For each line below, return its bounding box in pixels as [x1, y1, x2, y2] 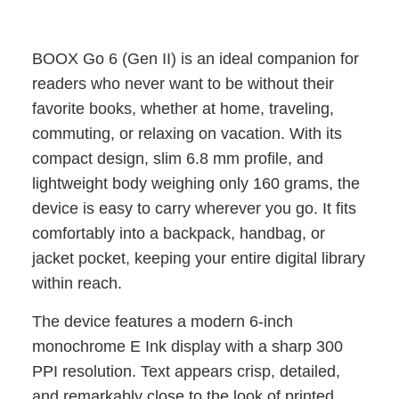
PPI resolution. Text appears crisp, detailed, [32, 362, 340, 380]
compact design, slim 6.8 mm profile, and [32, 149, 323, 167]
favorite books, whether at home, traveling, [32, 99, 334, 118]
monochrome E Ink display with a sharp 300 [32, 337, 343, 355]
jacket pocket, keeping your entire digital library [32, 248, 365, 267]
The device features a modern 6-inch [32, 312, 293, 330]
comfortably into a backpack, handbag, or [32, 224, 325, 242]
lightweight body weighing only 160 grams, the [32, 174, 360, 192]
